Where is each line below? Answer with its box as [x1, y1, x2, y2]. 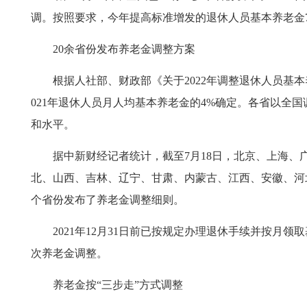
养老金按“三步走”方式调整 [53, 279, 183, 291]
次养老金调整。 [31, 247, 108, 259]
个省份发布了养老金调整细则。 [31, 194, 184, 206]
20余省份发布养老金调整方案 [53, 43, 195, 55]
